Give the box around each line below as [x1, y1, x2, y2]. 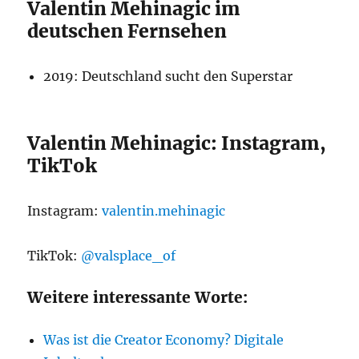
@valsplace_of [81, 248, 176, 264]
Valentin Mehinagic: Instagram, [27, 131, 327, 155]
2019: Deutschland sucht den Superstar [43, 68, 293, 84]
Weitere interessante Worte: [27, 288, 248, 307]
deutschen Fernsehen [27, 19, 228, 42]
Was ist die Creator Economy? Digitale [43, 332, 284, 348]
